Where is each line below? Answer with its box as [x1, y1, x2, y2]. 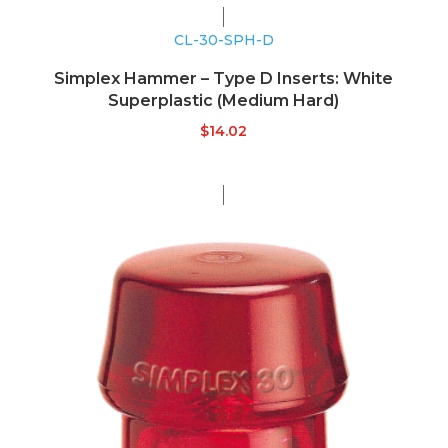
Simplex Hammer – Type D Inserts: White [54, 69, 394, 89]
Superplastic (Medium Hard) [108, 91, 340, 111]
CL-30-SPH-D [173, 31, 274, 50]
